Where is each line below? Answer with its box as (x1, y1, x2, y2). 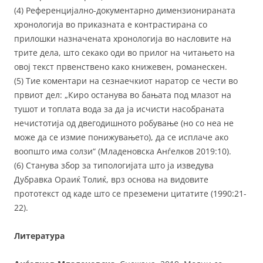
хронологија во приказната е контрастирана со (14, 18, 207, 30)
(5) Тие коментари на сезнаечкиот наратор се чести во (14, 75, 238, 86)
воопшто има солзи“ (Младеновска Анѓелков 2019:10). (14, 145, 231, 157)
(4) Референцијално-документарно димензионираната (14, 4, 235, 16)
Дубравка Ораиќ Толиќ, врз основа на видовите (14, 173, 208, 185)
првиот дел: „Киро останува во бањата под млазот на (14, 89, 231, 100)
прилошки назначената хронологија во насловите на (14, 32, 231, 44)
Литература (14, 230, 65, 241)
